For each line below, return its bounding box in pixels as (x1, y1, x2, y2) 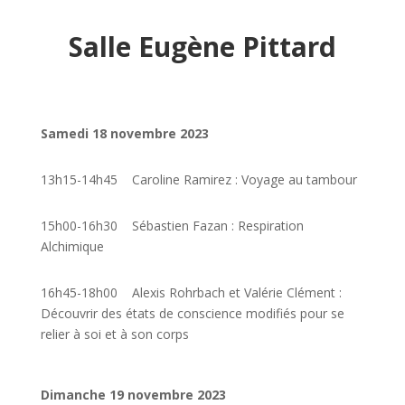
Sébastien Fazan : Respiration (120, 217, 304, 234)
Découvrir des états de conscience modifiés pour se (40, 305, 344, 322)
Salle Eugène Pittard (68, 28, 336, 65)
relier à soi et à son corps (40, 325, 189, 343)
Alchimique (40, 238, 104, 255)
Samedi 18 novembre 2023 (40, 125, 209, 142)
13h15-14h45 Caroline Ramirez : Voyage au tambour (40, 171, 357, 188)
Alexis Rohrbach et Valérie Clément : (120, 284, 342, 301)
